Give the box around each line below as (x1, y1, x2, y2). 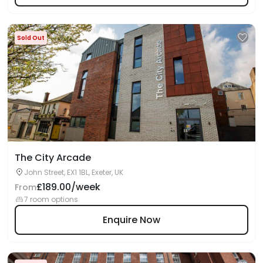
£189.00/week (36, 180, 100, 194)
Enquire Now (103, 213, 160, 227)
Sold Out (17, 33, 45, 42)
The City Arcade (15, 151, 91, 164)
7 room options (24, 194, 78, 204)
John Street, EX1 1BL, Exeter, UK (24, 167, 123, 177)
